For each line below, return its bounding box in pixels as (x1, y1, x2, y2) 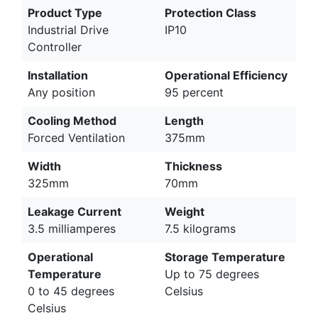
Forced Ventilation (28, 130, 125, 145)
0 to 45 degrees (28, 283, 114, 298)
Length (165, 113, 204, 128)
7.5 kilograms (165, 221, 236, 236)
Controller (28, 39, 82, 54)
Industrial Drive (28, 22, 109, 37)
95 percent (165, 84, 224, 99)
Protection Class (165, 5, 256, 20)
